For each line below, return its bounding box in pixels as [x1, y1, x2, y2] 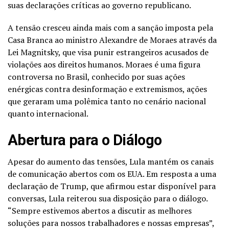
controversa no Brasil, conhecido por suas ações [8, 71, 185, 82]
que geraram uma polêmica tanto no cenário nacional [8, 95, 206, 107]
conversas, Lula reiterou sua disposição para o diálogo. [8, 192, 208, 204]
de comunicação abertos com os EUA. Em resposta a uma [8, 168, 216, 179]
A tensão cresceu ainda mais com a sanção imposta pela [8, 21, 213, 33]
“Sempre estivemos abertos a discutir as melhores [8, 204, 192, 216]
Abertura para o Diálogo [8, 131, 162, 149]
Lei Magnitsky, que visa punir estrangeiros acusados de [8, 46, 209, 58]
